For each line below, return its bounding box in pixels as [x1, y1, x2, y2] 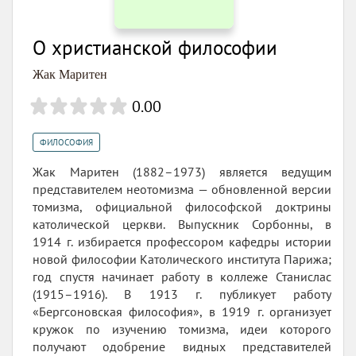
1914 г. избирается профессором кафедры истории [33, 234, 331, 250]
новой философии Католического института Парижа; [33, 251, 331, 268]
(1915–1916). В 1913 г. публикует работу [33, 286, 331, 303]
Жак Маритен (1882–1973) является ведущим [33, 164, 331, 180]
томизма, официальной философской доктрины [33, 199, 331, 215]
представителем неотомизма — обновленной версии [33, 181, 331, 198]
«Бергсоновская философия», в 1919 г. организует [33, 304, 331, 320]
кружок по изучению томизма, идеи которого [33, 321, 331, 338]
